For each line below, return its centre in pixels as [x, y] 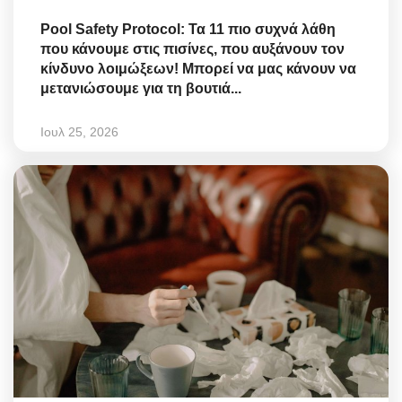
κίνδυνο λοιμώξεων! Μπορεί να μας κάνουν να [198, 69]
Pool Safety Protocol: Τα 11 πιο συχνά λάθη [188, 30]
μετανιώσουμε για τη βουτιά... [141, 89]
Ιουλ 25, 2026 [79, 132]
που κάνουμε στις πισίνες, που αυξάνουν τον [192, 49]
